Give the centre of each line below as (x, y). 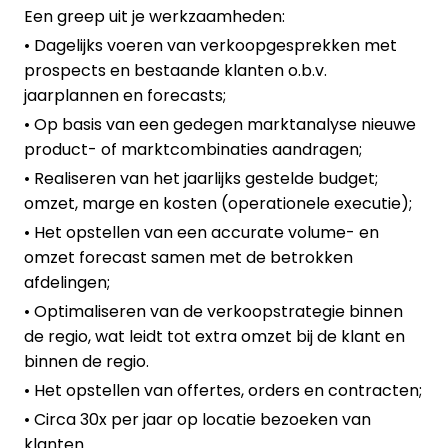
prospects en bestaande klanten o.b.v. (175, 71)
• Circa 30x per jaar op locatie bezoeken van (197, 420)
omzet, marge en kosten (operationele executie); (218, 204)
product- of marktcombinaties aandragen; (193, 150)
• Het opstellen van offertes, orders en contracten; (223, 391)
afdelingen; (67, 283)
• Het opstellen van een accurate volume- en (201, 233)
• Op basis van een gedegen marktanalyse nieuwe (220, 125)
